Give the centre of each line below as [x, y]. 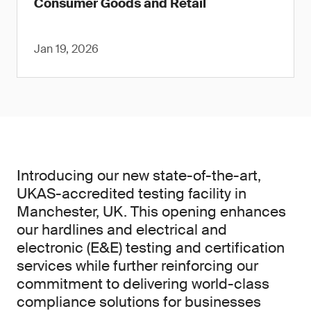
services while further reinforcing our [137, 266]
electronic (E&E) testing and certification [151, 248]
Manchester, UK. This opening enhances [151, 212]
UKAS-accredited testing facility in [132, 194]
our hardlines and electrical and [122, 230]
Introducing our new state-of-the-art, [139, 176]
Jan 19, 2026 [66, 49]
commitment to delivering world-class [143, 284]
